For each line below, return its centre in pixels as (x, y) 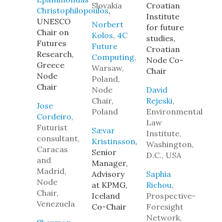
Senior (104, 152)
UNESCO (54, 21)
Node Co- (165, 60)
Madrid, (52, 171)
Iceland (106, 196)
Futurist (52, 127)
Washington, (170, 144)
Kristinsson (113, 141)
